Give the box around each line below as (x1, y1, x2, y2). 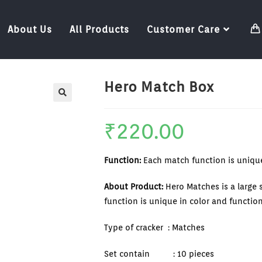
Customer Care (146, 24, 220, 35)
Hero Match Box (104, 78, 214, 95)
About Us (7, 24, 52, 35)
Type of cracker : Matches (104, 223, 205, 232)
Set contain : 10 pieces (104, 249, 215, 258)
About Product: (104, 182, 164, 191)
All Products (69, 24, 129, 35)
